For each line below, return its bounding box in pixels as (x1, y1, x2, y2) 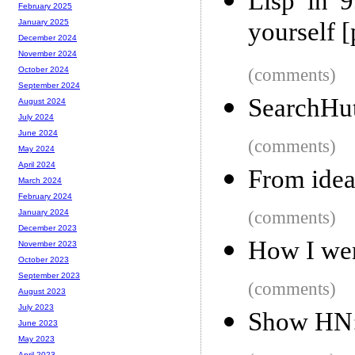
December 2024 (18, 33, 77, 43)
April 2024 (18, 160, 55, 170)
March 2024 (18, 176, 62, 185)
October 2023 (18, 255, 69, 265)
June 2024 (18, 128, 58, 138)
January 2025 (18, 17, 69, 27)
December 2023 (18, 223, 77, 233)
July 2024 (18, 113, 54, 122)
